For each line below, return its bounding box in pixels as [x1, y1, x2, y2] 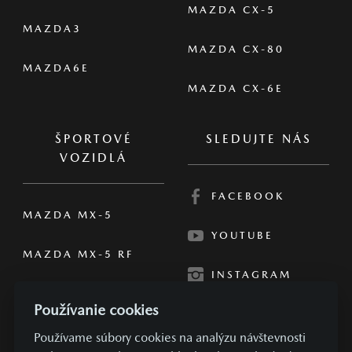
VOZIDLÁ [60, 150, 127, 165]
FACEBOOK [211, 189, 284, 202]
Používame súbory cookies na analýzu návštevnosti [34, 330, 306, 346]
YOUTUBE [211, 229, 273, 241]
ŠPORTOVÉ [54, 131, 133, 146]
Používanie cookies [34, 301, 159, 319]
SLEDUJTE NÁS [205, 131, 312, 146]
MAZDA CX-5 [188, 3, 276, 16]
